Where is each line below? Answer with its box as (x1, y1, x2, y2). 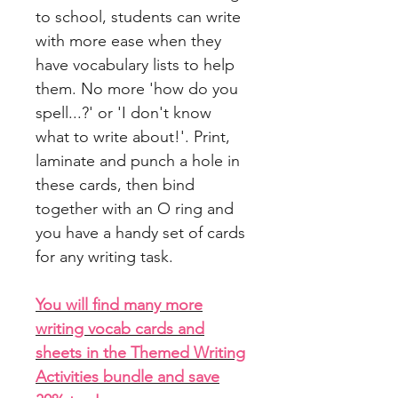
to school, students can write (36, 7, 241, 28)
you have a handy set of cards (36, 223, 245, 243)
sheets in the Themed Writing (36, 343, 245, 363)
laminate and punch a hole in (36, 151, 240, 171)
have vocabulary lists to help (36, 55, 235, 76)
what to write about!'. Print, (36, 127, 230, 147)
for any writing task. (36, 247, 173, 267)
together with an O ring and (36, 199, 234, 219)
